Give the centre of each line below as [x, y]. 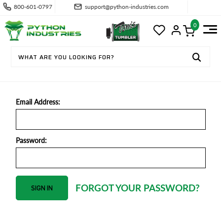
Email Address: [38, 102]
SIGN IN [110, 82]
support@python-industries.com [127, 6]
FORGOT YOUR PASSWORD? [137, 188]
